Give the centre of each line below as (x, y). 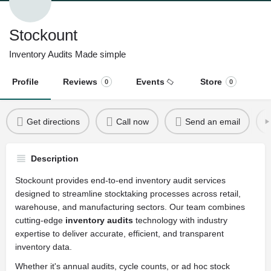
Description (55, 158)
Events (150, 82)
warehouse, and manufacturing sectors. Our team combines (130, 207)
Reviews (80, 82)
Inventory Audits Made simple (67, 54)
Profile (25, 82)
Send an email (212, 121)
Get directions (53, 121)
